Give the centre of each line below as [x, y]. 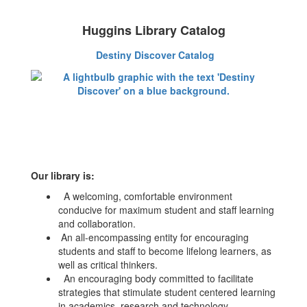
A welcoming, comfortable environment [145, 196]
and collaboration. [97, 223]
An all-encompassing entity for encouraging [153, 237]
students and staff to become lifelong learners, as [165, 251]
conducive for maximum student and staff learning [166, 210]
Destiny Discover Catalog [155, 55]
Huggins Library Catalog [153, 30]
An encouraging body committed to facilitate [156, 278]
